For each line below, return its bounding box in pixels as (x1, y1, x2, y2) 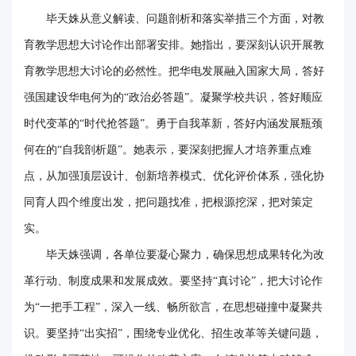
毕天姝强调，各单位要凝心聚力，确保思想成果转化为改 (46, 249, 324, 261)
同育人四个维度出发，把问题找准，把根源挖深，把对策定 (24, 196, 313, 209)
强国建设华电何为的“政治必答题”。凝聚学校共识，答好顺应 (24, 91, 323, 104)
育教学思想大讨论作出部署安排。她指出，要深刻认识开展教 (24, 39, 324, 52)
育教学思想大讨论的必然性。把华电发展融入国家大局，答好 (24, 65, 324, 78)
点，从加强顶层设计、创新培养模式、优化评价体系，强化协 (24, 170, 324, 183)
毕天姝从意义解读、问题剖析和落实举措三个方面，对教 (46, 13, 324, 25)
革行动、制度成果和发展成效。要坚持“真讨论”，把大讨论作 (24, 275, 323, 288)
